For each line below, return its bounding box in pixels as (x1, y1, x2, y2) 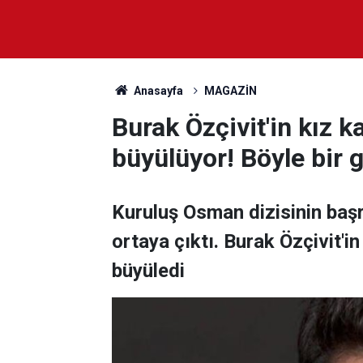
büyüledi (112, 259, 185, 282)
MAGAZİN (203, 84, 257, 97)
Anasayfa (130, 84, 183, 97)
